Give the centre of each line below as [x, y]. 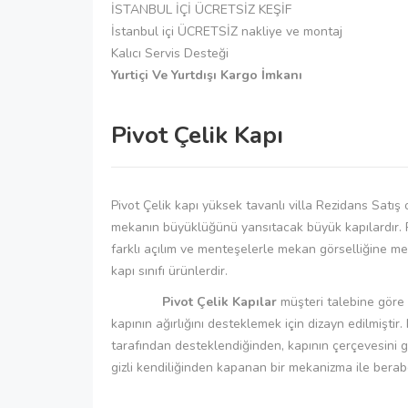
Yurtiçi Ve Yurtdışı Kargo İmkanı [207, 75]
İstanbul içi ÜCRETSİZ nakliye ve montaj [227, 31]
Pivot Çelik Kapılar [194, 301]
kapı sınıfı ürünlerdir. [169, 270]
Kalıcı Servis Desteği [170, 53]
